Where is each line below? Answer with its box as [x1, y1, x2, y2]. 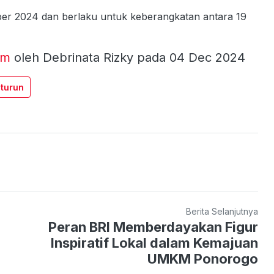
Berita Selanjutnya [186, 206, 259, 217]
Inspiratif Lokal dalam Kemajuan [51, 235, 259, 251]
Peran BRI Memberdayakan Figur [48, 219, 259, 235]
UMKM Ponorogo [147, 251, 259, 267]
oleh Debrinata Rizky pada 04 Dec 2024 [10, 50, 249, 65]
